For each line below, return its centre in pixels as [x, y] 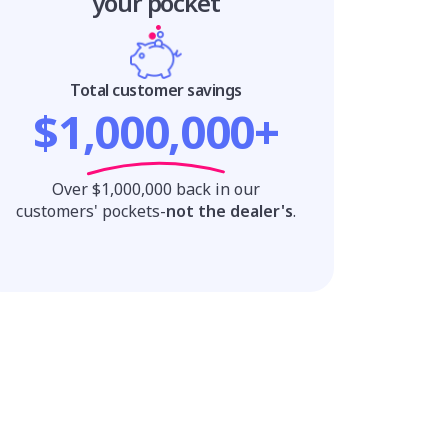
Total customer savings [156, 89]
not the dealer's [229, 210]
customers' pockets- [91, 210]
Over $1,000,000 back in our [156, 188]
